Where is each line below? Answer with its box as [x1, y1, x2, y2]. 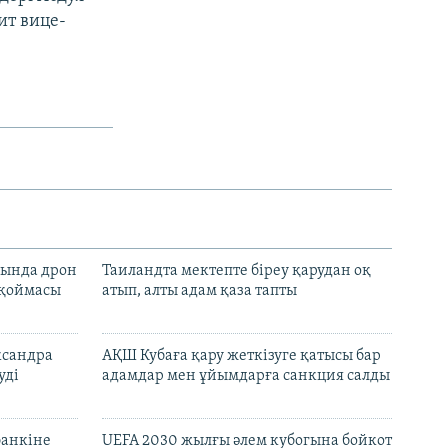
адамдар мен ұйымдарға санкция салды [102, 367, 390, 384]
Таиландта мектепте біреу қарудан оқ [102, 262, 371, 279]
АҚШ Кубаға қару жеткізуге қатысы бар [102, 347, 381, 364]
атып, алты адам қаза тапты [102, 282, 297, 299]
